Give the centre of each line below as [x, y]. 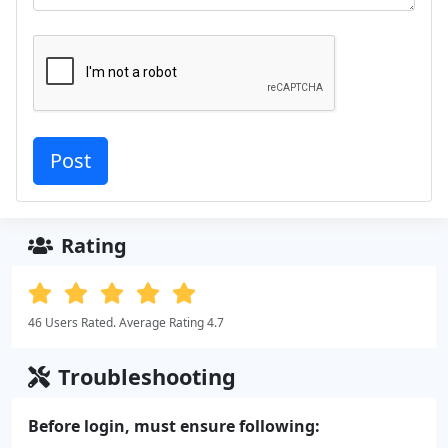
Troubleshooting [147, 376]
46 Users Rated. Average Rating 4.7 [126, 322]
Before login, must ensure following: [174, 425]
